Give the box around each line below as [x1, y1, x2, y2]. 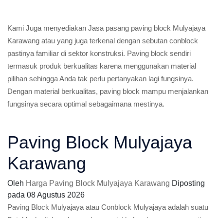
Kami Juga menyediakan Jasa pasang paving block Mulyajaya [7, 24, 205, 32]
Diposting [172, 179, 205, 187]
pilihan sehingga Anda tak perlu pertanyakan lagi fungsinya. [7, 74, 194, 83]
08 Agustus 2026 [27, 191, 85, 199]
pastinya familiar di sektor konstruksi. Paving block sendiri [7, 49, 191, 57]
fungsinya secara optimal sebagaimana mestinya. [7, 100, 164, 108]
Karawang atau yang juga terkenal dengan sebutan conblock [7, 36, 198, 45]
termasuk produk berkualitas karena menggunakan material [7, 62, 196, 70]
